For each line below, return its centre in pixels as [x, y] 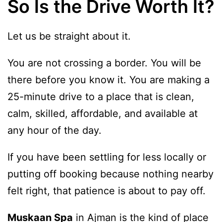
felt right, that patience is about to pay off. [107, 191]
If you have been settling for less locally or [107, 157]
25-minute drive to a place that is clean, [101, 96]
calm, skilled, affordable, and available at [103, 113]
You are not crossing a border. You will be [104, 63]
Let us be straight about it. [69, 36]
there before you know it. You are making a [109, 80]
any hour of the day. [55, 130]
